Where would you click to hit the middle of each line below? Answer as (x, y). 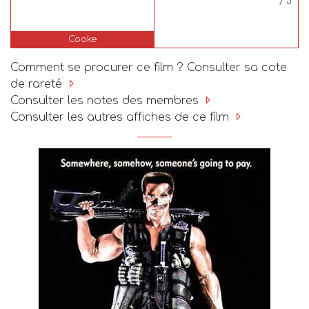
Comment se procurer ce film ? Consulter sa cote (149, 68)
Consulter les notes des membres (106, 101)
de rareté (38, 84)
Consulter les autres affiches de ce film (121, 118)
